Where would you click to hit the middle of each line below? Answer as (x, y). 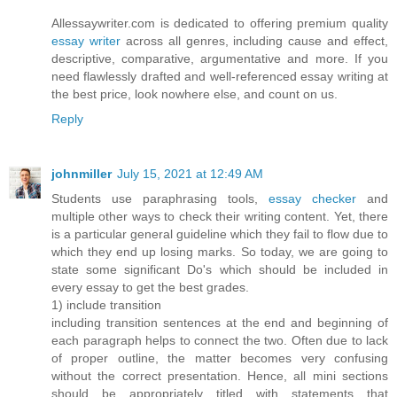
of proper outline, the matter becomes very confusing (220, 358)
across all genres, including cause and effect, (254, 40)
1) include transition (106, 304)
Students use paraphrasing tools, (160, 198)
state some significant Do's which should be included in (220, 269)
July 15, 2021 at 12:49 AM (190, 173)
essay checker (312, 198)
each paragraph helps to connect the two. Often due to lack (220, 340)
